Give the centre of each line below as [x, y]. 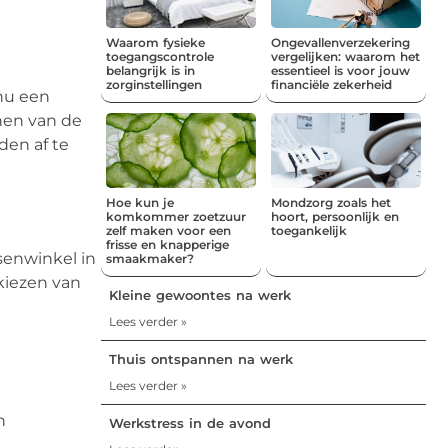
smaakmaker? [150, 258]
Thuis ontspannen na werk [201, 358]
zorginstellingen [154, 84]
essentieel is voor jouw [340, 70]
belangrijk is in [150, 70]
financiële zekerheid [331, 84]
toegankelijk [309, 230]
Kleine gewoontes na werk [200, 294]
